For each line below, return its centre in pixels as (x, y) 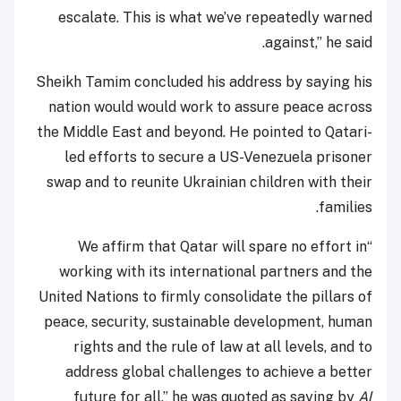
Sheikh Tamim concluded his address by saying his (204, 81)
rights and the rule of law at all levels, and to (223, 346)
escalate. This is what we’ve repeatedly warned (215, 17)
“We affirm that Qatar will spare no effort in (222, 246)
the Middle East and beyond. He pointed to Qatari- (205, 132)
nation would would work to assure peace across (210, 107)
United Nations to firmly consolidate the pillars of (205, 296)
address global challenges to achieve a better (219, 371)
